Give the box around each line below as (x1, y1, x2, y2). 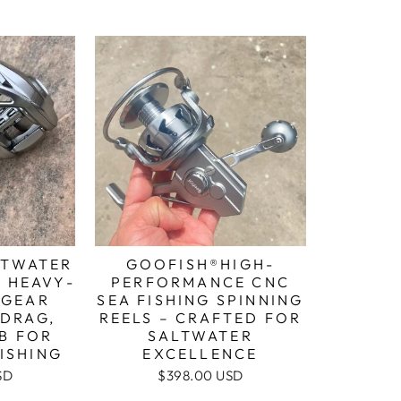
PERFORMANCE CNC (110, 273, 290, 292)
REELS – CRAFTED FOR (98, 309, 303, 328)
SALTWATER (148, 327, 253, 346)
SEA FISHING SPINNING (97, 291, 304, 310)
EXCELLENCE (142, 345, 259, 363)
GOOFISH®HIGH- (125, 255, 276, 274)
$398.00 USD (158, 367, 243, 385)
